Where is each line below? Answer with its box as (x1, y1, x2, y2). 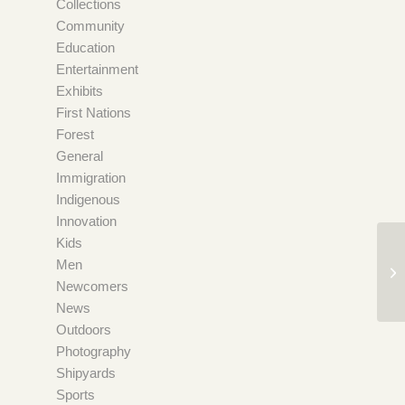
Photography (55, 343, 131, 359)
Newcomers (55, 278, 128, 294)
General (55, 147, 103, 164)
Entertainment (55, 61, 138, 77)
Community (55, 17, 125, 33)
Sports (55, 386, 95, 402)
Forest (55, 126, 94, 142)
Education (55, 39, 115, 55)
